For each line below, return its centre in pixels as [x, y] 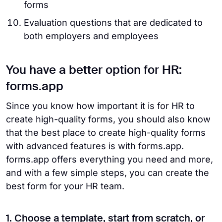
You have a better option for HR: [94, 71]
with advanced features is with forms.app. [95, 146]
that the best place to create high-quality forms [106, 133]
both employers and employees [91, 36]
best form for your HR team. [65, 186]
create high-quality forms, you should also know [108, 119]
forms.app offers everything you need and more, [110, 160]
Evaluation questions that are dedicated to [113, 23]
